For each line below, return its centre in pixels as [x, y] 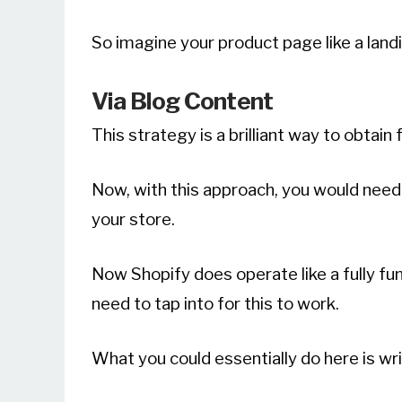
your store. [133, 220]
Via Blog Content [183, 101]
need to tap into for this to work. [215, 304]
